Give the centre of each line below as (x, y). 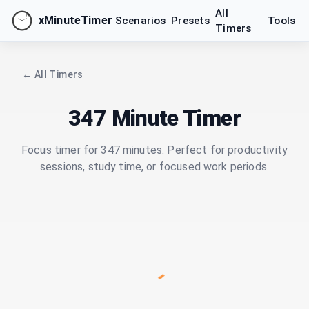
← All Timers (53, 74)
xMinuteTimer (76, 20)
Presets (191, 21)
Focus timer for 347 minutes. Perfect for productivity (154, 150)
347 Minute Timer (154, 118)
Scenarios (140, 21)
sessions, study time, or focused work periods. (154, 167)
